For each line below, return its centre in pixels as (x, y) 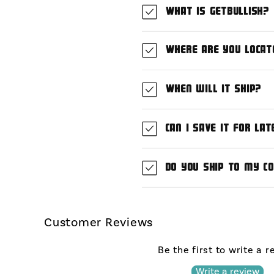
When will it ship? (213, 89)
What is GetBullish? (217, 11)
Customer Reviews (98, 222)
